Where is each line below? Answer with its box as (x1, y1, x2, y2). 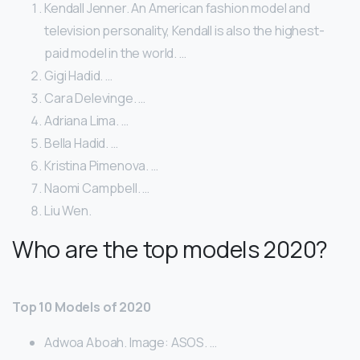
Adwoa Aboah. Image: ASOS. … (44, 333, 217, 352)
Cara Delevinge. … (44, 89, 146, 108)
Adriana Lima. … (44, 112, 129, 130)
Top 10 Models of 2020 (12, 298, 151, 317)
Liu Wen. (44, 202, 92, 220)
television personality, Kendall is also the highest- (44, 22, 325, 40)
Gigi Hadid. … (44, 67, 112, 85)
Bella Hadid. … (44, 134, 118, 153)
